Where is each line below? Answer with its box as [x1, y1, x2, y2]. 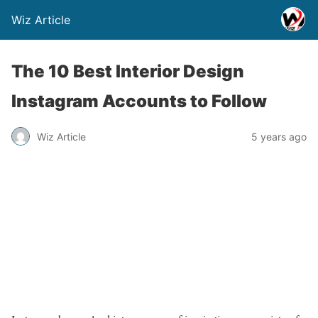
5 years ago [251, 130, 307, 143]
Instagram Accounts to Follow [11, 91, 267, 111]
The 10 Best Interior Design [11, 61, 244, 82]
